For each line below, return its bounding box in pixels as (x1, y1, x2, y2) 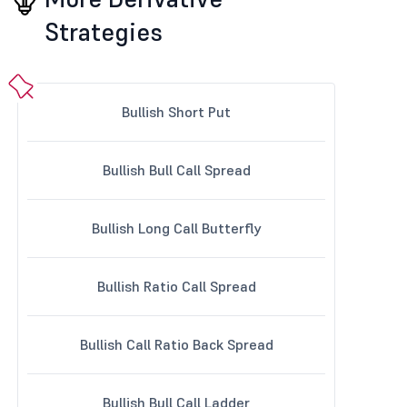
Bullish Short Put (122, 103, 231, 121)
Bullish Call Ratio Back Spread (79, 335, 273, 353)
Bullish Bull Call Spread (102, 161, 251, 179)
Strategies (45, 17, 163, 48)
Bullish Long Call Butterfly (91, 219, 262, 237)
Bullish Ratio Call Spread (96, 277, 256, 295)
